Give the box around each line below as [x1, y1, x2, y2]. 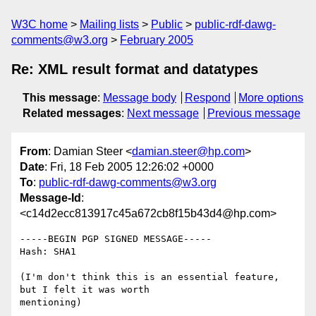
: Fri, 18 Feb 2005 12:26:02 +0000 [44, 161, 214, 174]
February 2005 [120, 34, 193, 46]
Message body [103, 92, 176, 104]
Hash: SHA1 [20, 246, 76, 257]
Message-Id [20, 192, 81, 205]
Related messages [23, 107, 121, 119]
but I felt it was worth [20, 284, 155, 296]
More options [238, 92, 304, 104]
